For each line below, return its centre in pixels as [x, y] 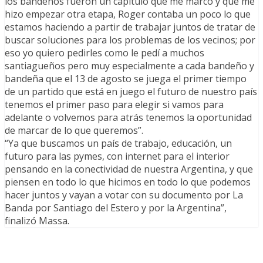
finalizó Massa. [37, 220]
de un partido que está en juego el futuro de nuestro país [131, 91]
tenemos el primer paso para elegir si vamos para [114, 104]
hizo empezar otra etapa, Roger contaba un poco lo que [128, 14]
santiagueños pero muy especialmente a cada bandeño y [129, 65]
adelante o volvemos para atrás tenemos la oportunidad [128, 117]
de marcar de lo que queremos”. [74, 130]
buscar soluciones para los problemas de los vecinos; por [130, 40]
